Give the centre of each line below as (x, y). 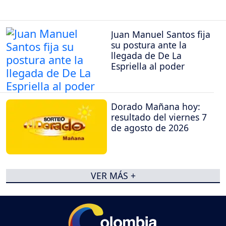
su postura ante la (149, 45)
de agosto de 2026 (150, 128)
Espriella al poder (148, 66)
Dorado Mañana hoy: (156, 107)
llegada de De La (146, 55)
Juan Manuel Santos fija (161, 34)
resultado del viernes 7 (159, 117)
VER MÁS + (113, 175)
